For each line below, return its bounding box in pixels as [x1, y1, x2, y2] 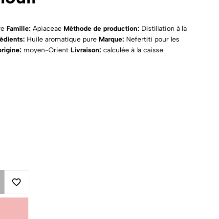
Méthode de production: [64, 24, 141, 33]
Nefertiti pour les [124, 35, 179, 44]
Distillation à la [141, 24, 187, 33]
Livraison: [70, 46, 101, 55]
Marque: [99, 35, 124, 44]
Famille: [6, 24, 33, 33]
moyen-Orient [22, 46, 70, 55]
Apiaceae [33, 24, 64, 33]
